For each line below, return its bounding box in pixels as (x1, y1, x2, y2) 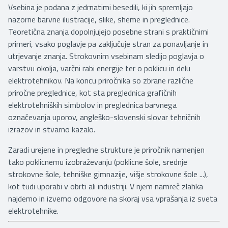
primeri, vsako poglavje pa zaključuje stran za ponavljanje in (8, 37, 208, 50)
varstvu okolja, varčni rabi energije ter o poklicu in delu (8, 62, 190, 74)
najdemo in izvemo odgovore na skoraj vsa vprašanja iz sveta (8, 192, 217, 205)
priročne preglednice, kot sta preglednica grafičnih (8, 86, 177, 99)
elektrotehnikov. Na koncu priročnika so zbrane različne (8, 74, 193, 87)
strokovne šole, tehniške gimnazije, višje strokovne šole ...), (8, 167, 208, 180)
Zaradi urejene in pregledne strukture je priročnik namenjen (8, 143, 205, 156)
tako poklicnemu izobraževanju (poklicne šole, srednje (8, 155, 187, 168)
